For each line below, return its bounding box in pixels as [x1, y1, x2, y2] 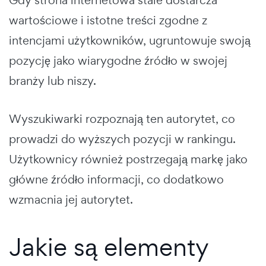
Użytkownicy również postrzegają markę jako [9, 151, 248, 167]
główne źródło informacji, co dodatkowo [9, 172, 224, 188]
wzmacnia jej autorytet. [9, 192, 133, 208]
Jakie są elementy [9, 230, 208, 264]
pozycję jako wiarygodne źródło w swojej [9, 53, 227, 69]
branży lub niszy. [9, 73, 96, 89]
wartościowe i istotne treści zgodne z [9, 12, 207, 28]
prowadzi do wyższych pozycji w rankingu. [9, 131, 236, 147]
